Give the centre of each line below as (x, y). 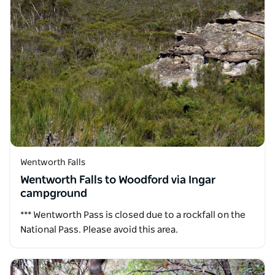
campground (54, 194)
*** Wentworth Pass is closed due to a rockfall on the (133, 215)
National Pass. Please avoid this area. (99, 230)
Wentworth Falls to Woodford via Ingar (118, 180)
